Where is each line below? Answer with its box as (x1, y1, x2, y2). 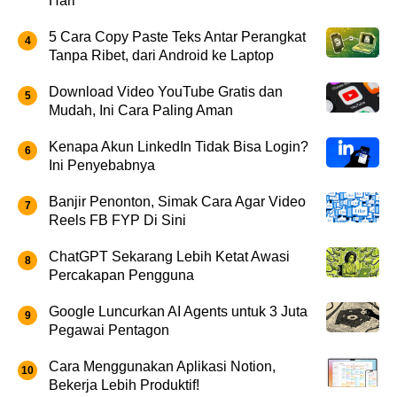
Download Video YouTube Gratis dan (49, 83, 283, 99)
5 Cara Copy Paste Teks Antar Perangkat (49, 28, 306, 44)
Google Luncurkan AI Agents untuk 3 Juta (49, 303, 307, 319)
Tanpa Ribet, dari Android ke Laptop (49, 47, 274, 63)
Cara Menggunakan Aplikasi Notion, (49, 358, 276, 374)
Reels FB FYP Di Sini (49, 212, 186, 228)
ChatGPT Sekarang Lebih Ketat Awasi (49, 248, 290, 264)
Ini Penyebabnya (49, 157, 155, 173)
